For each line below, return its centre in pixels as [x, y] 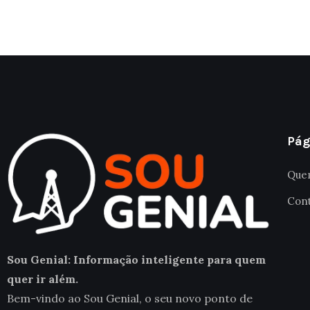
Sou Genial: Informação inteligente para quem [136, 260]
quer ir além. [43, 279]
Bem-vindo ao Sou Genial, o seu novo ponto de [130, 299]
